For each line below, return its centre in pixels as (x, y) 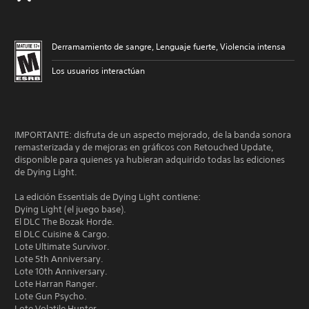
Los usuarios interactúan (98, 71)
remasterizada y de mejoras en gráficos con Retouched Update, (144, 147)
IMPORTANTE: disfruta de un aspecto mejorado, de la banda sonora (153, 135)
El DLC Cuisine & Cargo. (62, 234)
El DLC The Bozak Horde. (64, 222)
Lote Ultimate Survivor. (62, 247)
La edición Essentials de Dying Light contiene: (108, 197)
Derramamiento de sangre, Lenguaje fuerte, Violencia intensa (169, 47)
